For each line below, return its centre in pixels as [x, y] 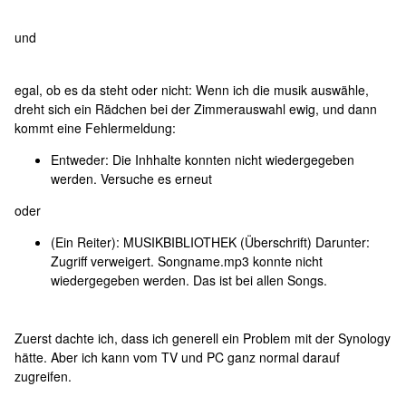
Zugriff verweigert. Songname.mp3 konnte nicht [187, 261]
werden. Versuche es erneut [131, 179]
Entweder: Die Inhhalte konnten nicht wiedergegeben [203, 159]
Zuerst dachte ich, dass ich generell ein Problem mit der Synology [203, 338]
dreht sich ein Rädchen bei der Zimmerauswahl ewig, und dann [196, 109]
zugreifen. [43, 376]
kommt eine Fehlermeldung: [97, 128]
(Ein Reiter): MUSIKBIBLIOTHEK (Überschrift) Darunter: [210, 242]
